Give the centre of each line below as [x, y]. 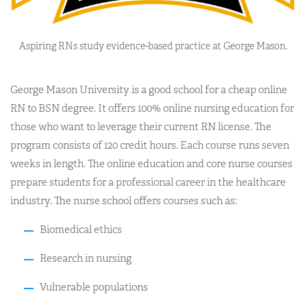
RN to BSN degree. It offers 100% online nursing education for [152, 108]
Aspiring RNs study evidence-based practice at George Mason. [153, 46]
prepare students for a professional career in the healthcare [148, 182]
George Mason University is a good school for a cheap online [149, 90]
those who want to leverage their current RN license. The [141, 127]
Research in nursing [85, 258]
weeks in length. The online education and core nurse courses [151, 164]
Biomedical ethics [81, 230]
